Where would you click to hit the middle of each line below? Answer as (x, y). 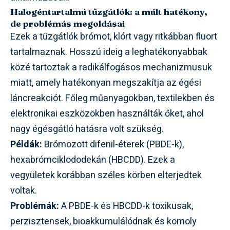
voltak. (24, 190)
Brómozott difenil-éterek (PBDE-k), (113, 144)
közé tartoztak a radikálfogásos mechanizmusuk (111, 67)
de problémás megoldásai (68, 23)
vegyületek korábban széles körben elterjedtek (106, 175)
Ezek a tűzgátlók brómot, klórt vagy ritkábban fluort (114, 36)
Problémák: (35, 206)
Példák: (26, 144)
